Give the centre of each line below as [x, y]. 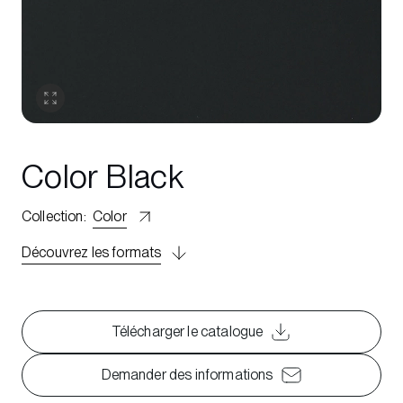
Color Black [103, 177]
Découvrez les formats [92, 252]
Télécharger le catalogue [187, 331]
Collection [53, 216]
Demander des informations [187, 375]
